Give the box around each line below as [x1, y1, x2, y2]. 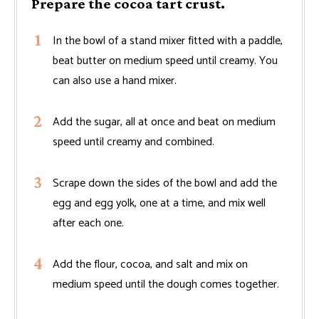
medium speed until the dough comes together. [53, 274, 279, 294]
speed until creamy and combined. [53, 132, 214, 152]
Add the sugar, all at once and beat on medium [53, 112, 276, 132]
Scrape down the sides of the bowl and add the [53, 173, 277, 193]
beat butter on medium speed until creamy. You [53, 51, 278, 70]
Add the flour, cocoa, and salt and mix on [53, 254, 248, 274]
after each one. [53, 213, 124, 233]
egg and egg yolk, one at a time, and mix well [53, 193, 266, 213]
